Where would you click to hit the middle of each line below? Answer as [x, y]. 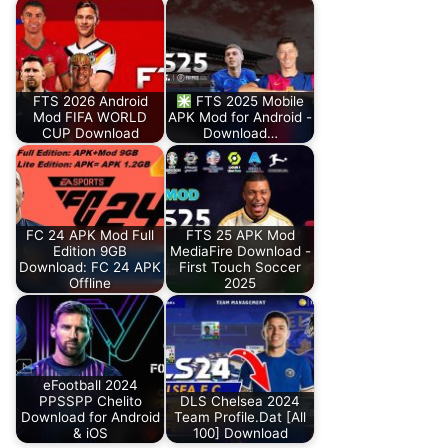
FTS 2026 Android [90, 101]
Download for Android [90, 417]
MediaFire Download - [240, 251]
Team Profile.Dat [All [240, 417]
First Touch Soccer [240, 267]
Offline [90, 283]
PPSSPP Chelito [90, 401]
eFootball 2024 [90, 385]
